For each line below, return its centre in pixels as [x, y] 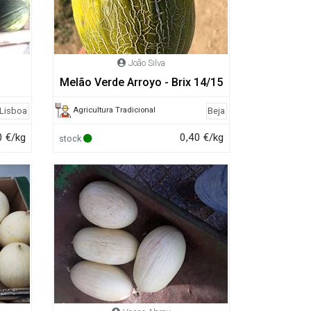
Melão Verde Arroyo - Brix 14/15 [141, 82]
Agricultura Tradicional [115, 110]
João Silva [146, 63]
